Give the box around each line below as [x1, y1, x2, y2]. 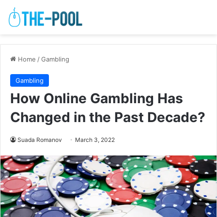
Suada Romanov [17, 136, 62, 144]
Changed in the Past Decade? [10, 109, 205, 126]
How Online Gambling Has [10, 90, 183, 107]
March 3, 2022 [75, 136, 115, 144]
